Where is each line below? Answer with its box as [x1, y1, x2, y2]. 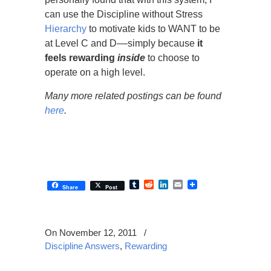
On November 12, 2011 [45, 227, 139, 238]
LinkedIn [168, 179, 205, 190]
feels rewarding [45, 53, 117, 63]
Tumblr [139, 179, 169, 190]
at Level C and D [45, 38, 117, 48]
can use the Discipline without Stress [45, 9, 203, 19]
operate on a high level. [45, 67, 145, 77]
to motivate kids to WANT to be [87, 24, 220, 34]
